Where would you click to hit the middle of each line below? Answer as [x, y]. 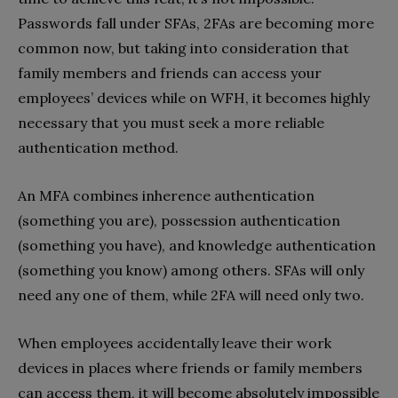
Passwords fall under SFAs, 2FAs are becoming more [196, 23]
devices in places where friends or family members [190, 367]
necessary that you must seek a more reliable [171, 122]
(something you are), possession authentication [179, 220]
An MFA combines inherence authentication [166, 195]
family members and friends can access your [170, 72]
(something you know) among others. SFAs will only [191, 270]
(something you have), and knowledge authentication [197, 245]
